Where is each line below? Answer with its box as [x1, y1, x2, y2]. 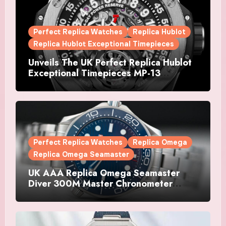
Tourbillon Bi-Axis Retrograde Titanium [28, 77, 197, 90]
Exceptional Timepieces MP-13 [28, 66, 160, 80]
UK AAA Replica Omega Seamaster [28, 166, 180, 180]
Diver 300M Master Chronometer [28, 177, 173, 191]
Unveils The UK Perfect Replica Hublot [28, 55, 192, 69]
